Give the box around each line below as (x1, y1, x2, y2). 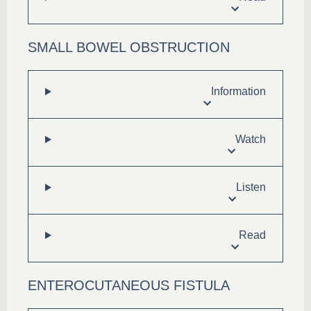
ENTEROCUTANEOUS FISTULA (28, 278, 230, 293)
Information (211, 85, 266, 97)
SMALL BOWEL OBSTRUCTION (28, 40, 230, 55)
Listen (236, 181, 266, 193)
